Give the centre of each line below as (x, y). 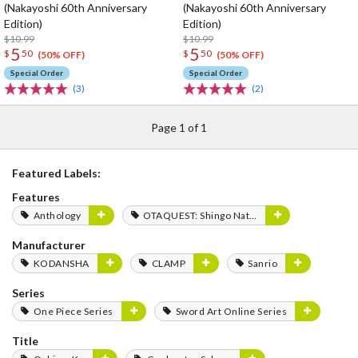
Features (36, 197)
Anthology (57, 215)
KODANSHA (61, 263)
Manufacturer (49, 245)
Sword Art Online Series (231, 311)
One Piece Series (73, 311)
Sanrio (263, 263)
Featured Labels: (56, 173)
